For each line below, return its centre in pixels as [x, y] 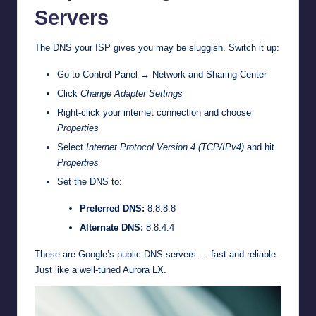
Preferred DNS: [112, 209]
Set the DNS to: [90, 182]
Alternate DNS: [111, 228]
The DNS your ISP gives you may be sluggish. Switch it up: [157, 47]
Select [72, 147]
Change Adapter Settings [132, 93]
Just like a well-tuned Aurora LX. [101, 270]
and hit [259, 147]
